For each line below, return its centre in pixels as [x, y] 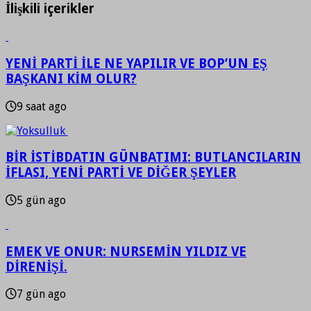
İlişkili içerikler [50, 9]
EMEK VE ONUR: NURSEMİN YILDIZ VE [126, 251]
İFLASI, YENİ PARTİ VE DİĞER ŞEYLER [121, 173]
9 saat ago [42, 106]
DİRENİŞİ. [36, 267]
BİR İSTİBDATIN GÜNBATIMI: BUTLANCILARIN [153, 158]
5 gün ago [41, 200]
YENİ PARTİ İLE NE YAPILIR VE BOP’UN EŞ [136, 63]
